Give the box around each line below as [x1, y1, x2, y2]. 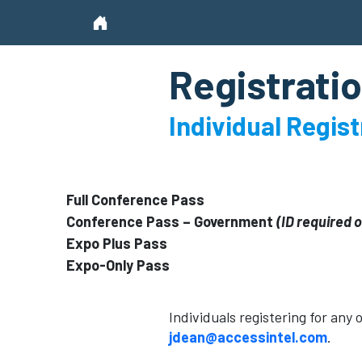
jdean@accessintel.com [169, 328, 327, 346]
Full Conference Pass [66, 191, 204, 208]
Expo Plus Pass [66, 234, 167, 252]
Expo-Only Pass [66, 256, 170, 274]
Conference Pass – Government [66, 213, 276, 230]
